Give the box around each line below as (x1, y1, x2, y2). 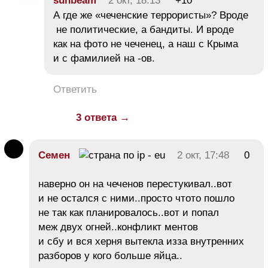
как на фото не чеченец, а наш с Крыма (53, 38, 238, 50)
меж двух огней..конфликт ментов (38, 221, 198, 233)
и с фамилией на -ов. (53, 53, 155, 65)
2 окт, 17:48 (177, 150, 229, 162)
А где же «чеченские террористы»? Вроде (53, 10, 248, 22)
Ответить (53, 84, 97, 96)
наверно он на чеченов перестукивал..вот (38, 178, 232, 190)
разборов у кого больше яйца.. (38, 250, 182, 262)
